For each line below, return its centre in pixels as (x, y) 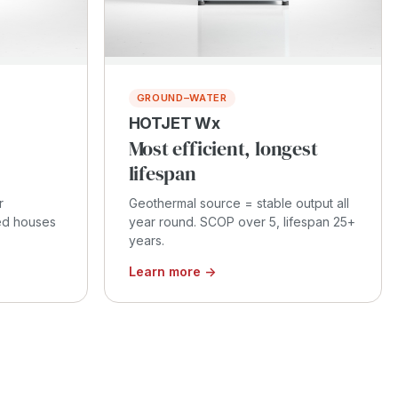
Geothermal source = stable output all (239, 203)
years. (146, 240)
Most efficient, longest (223, 148)
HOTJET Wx (174, 123)
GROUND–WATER (182, 97)
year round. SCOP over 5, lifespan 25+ (242, 221)
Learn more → (172, 271)
